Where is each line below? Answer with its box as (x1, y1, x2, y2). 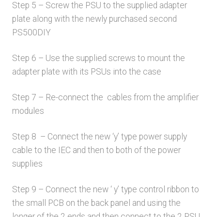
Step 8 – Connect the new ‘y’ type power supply (12, 131, 187, 141)
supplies (12, 158, 43, 169)
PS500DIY (12, 28, 51, 38)
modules (12, 106, 44, 116)
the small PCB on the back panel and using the (12, 198, 181, 208)
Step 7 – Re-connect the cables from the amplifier (12, 92, 199, 102)
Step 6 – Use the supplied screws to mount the (12, 53, 185, 63)
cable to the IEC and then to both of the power (12, 145, 181, 155)
